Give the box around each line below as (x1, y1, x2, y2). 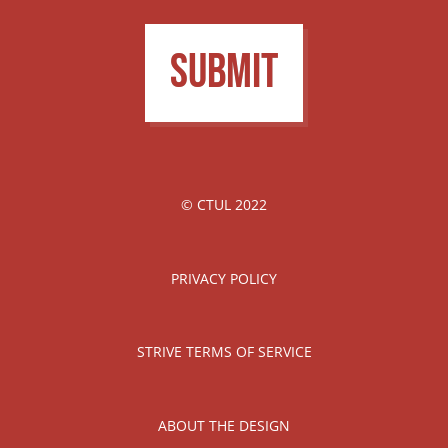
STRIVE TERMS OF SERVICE (136, 342, 312, 361)
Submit (170, 44, 278, 101)
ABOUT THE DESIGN (158, 415, 290, 435)
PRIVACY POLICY (171, 268, 277, 288)
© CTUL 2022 (181, 195, 267, 214)
